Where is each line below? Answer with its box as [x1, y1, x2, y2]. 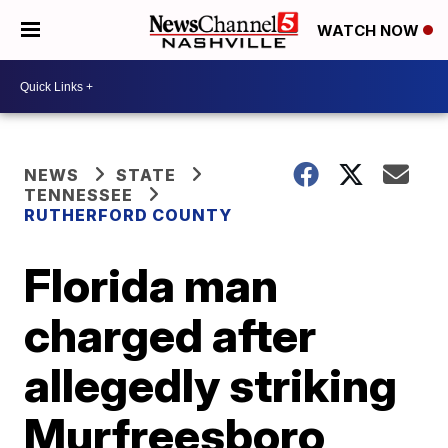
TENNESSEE [24, 185, 134, 205]
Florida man [24, 257, 279, 313]
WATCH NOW [317, 21, 423, 41]
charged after [24, 307, 317, 363]
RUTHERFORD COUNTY [24, 205, 237, 225]
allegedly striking [24, 357, 398, 413]
